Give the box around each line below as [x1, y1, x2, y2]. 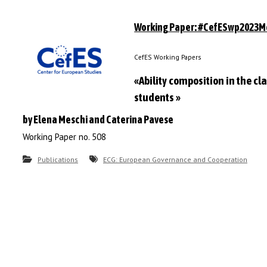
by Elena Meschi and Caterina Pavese [23, 113, 173, 126]
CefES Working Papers [134, 53, 201, 61]
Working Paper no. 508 [23, 131, 106, 142]
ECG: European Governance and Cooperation [103, 155, 247, 164]
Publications [38, 155, 78, 164]
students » [134, 91, 181, 104]
